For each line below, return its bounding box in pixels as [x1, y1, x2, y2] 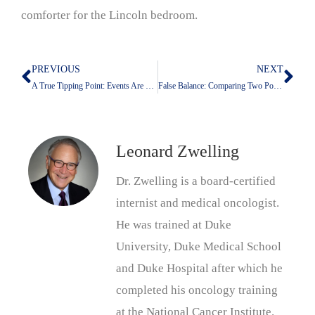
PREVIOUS [32, 64, 80, 75]
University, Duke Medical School [116, 240, 281, 254]
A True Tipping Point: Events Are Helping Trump [146, 81, 154, 91]
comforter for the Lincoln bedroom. [21, 8, 198, 22]
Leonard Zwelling [116, 142, 239, 161]
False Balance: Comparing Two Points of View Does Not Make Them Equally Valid [273, 81, 282, 91]
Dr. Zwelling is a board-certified [116, 174, 276, 188]
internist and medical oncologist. [116, 196, 279, 210]
